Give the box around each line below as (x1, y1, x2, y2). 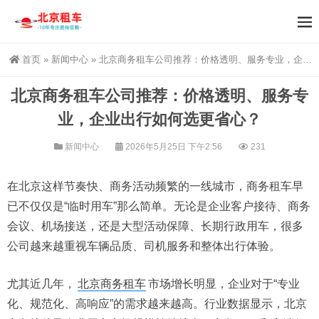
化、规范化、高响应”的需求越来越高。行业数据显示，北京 (7, 298, 307, 310)
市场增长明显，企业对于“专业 (148, 278, 300, 290)
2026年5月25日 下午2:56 (122, 142, 224, 152)
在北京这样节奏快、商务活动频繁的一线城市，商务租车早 (7, 180, 303, 192)
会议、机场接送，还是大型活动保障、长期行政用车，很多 (7, 220, 303, 232)
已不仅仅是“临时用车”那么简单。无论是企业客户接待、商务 (7, 200, 310, 212)
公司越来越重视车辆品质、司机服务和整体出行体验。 (7, 240, 281, 252)
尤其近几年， (7, 278, 75, 290)
